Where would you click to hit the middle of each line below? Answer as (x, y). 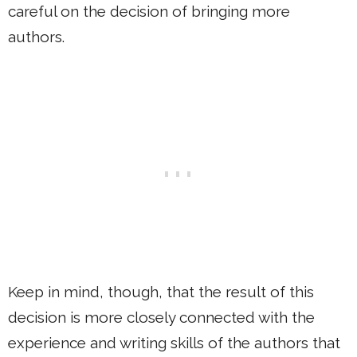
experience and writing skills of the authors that (174, 343)
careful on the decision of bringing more (149, 11)
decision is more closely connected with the (161, 318)
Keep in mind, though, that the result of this (161, 292)
